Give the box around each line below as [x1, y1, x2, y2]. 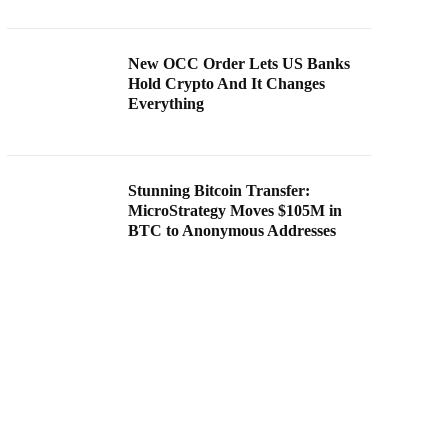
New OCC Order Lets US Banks [128, 55, 351, 73]
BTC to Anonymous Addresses [128, 222, 337, 240]
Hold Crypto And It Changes [128, 75, 326, 93]
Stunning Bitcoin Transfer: [128, 182, 311, 200]
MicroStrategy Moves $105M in [128, 202, 343, 220]
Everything [128, 95, 205, 113]
